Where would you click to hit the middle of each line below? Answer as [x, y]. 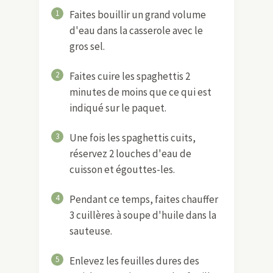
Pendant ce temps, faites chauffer [144, 199]
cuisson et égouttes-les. [122, 169]
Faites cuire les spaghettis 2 [130, 76]
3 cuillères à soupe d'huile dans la [143, 215]
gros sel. [87, 46]
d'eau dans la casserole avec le [136, 30]
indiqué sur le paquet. [118, 108]
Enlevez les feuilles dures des [134, 261]
